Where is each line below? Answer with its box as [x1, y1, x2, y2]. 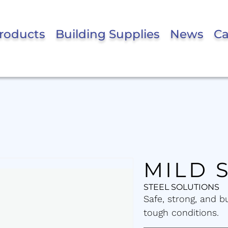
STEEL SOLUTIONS [144, 182, 219, 192]
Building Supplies [55, 27, 160, 42]
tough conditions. [144, 207, 219, 218]
